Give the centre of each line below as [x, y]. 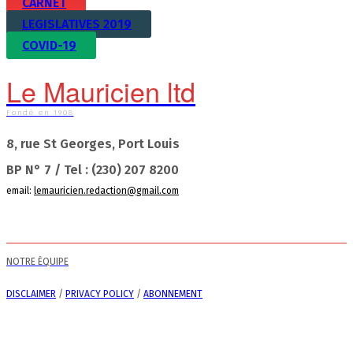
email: [20, 191]
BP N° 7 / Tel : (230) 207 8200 [93, 170]
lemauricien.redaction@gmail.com [106, 191]
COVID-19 [49, 46]
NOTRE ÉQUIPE [37, 262]
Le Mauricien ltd [101, 91]
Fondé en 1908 [40, 113]
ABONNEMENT [173, 294]
